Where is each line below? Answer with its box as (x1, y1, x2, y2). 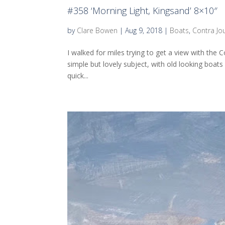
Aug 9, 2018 (125, 26, 163, 36)
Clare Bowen (77, 26, 118, 36)
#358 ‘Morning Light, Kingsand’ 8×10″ (67, 5, 218, 17)
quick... (67, 71, 89, 81)
